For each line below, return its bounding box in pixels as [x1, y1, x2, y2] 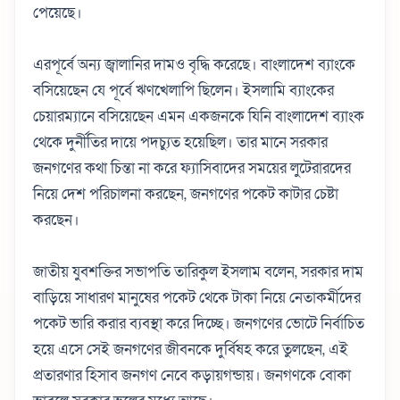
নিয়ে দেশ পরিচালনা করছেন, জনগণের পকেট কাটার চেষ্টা [33, 183, 338, 204]
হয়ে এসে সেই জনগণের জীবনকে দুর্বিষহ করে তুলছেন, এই [33, 338, 348, 360]
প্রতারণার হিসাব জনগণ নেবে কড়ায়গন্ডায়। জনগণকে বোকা [33, 364, 351, 386]
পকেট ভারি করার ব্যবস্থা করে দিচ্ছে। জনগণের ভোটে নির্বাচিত [33, 312, 364, 334]
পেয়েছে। [33, 2, 82, 23]
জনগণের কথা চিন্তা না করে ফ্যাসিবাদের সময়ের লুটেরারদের [33, 157, 351, 179]
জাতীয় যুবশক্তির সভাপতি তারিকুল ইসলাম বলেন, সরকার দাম [33, 261, 363, 282]
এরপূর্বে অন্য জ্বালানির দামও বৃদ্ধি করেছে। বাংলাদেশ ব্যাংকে [33, 54, 355, 75]
